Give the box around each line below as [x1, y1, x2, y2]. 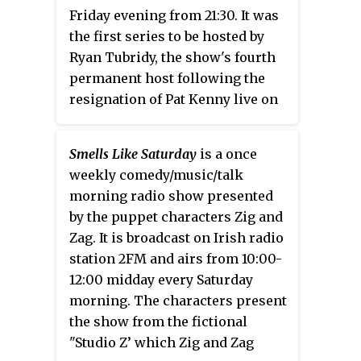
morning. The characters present [69, 292, 287, 309]
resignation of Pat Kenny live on [69, 90, 278, 107]
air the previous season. [69, 111, 226, 128]
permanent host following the [69, 69, 265, 86]
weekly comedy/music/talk [69, 166, 243, 183]
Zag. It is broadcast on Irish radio [69, 229, 284, 246]
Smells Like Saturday [69, 145, 197, 162]
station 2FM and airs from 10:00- [69, 250, 282, 267]
